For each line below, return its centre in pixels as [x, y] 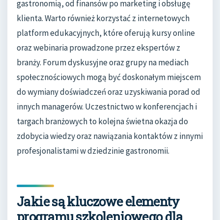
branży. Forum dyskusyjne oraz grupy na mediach [103, 63]
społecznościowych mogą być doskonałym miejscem [109, 77]
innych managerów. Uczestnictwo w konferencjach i [107, 107]
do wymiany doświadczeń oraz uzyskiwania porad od [109, 92]
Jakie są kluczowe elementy [98, 202]
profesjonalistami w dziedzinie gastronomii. [93, 151]
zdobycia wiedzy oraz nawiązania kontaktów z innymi [110, 136]
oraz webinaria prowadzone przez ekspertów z [98, 48]
